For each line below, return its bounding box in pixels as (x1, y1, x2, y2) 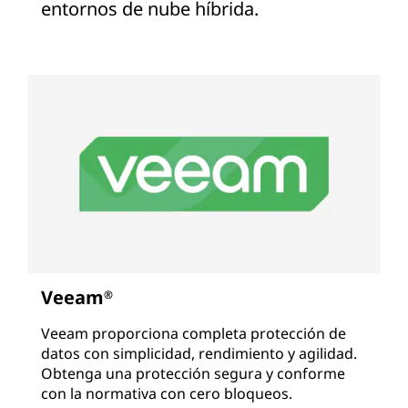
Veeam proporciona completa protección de (41, 323, 346, 344)
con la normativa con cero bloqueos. (41, 383, 292, 404)
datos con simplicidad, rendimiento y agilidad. (41, 343, 357, 364)
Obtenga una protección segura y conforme (41, 363, 345, 384)
